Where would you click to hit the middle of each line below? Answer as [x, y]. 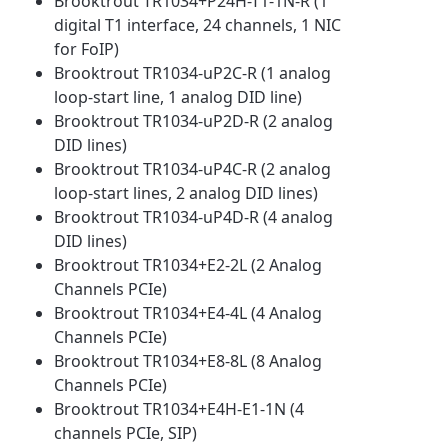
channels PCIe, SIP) [126, 432]
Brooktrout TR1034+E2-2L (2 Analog [188, 264]
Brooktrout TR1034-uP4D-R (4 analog [194, 216]
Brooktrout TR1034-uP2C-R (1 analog [193, 72]
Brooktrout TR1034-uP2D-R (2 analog [194, 120]
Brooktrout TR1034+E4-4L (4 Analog [188, 312]
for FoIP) [87, 48]
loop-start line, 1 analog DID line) [178, 96]
